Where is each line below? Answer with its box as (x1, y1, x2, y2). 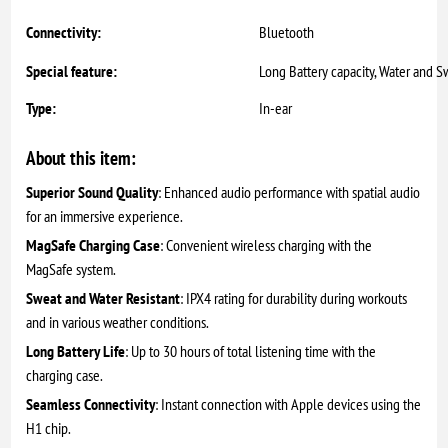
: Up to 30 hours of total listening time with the (125, 341, 377, 362)
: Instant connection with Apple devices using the (155, 394, 422, 415)
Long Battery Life (26, 341, 126, 362)
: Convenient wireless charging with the (160, 235, 373, 256)
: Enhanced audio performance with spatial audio (158, 182, 421, 203)
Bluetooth (259, 22, 315, 43)
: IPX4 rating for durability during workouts (180, 288, 408, 309)
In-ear (259, 98, 293, 119)
